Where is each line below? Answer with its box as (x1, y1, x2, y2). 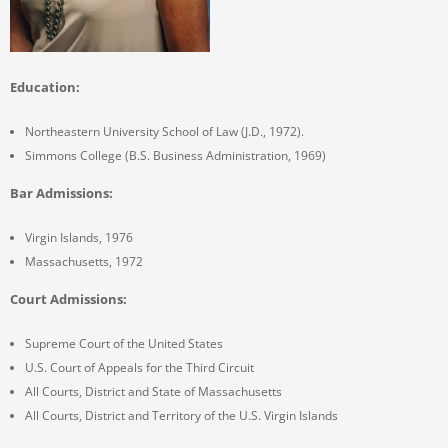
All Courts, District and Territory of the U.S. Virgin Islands (25, 407, 338, 425)
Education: (10, 78, 80, 97)
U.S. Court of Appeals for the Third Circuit (25, 359, 254, 377)
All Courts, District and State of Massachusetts (25, 383, 282, 401)
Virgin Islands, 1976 (25, 229, 133, 247)
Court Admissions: (10, 290, 127, 309)
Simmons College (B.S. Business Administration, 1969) (25, 147, 326, 165)
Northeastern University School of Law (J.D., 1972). (25, 123, 304, 141)
